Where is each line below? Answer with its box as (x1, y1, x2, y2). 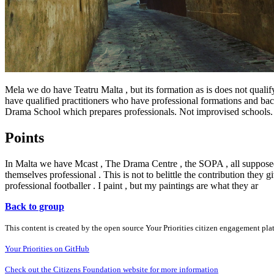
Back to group (5, 201, 64, 212)
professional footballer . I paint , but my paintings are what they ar (5, 180, 258, 191)
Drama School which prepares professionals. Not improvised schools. (5, 106, 273, 117)
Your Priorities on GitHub (5, 243, 89, 253)
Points (5, 129, 44, 146)
